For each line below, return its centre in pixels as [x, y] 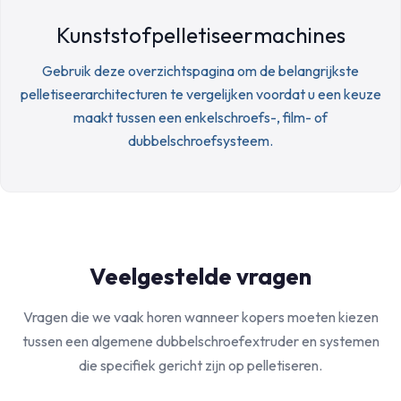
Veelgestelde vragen [200, 276]
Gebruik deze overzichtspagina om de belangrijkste [200, 71]
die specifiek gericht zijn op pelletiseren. [200, 365]
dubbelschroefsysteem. [200, 141]
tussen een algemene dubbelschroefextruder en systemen [200, 341]
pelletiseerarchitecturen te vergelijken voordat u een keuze [200, 94]
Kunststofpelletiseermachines [200, 35]
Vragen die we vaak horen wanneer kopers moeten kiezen [200, 317]
